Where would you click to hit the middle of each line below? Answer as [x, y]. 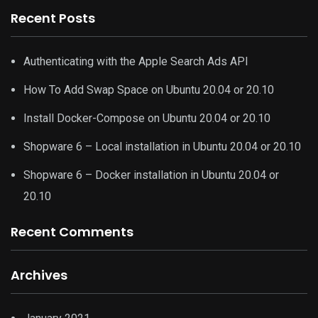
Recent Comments [72, 232]
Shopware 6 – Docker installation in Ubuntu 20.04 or [151, 175]
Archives [39, 275]
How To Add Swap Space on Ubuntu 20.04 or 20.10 [149, 90]
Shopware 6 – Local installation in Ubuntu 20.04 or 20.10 [162, 147]
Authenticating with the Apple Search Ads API [136, 61]
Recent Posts [53, 18]
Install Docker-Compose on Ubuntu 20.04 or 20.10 [147, 118]
